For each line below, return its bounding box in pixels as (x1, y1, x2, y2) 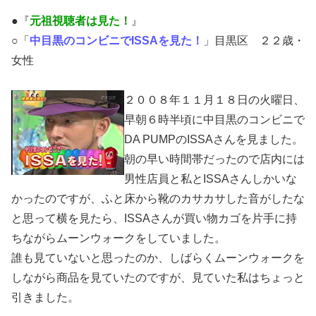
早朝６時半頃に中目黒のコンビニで (124, 114, 305, 126)
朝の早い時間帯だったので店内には (124, 153, 305, 166)
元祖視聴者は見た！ (30, 14, 131, 27)
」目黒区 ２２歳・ (203, 34, 305, 47)
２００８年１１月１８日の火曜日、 (124, 94, 305, 107)
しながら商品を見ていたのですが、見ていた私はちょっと (11, 272, 305, 284)
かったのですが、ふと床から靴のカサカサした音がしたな (11, 193, 305, 205)
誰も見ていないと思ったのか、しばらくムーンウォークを (11, 252, 305, 265)
